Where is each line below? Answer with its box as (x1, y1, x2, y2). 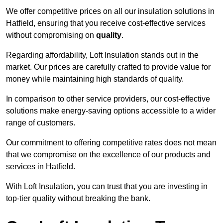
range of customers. (6, 118, 75, 127)
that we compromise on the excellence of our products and (6, 150, 211, 159)
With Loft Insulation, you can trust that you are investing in (6, 182, 208, 191)
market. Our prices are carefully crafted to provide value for (6, 63, 211, 72)
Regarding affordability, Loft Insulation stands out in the (6, 51, 199, 60)
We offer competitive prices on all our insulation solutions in (6, 7, 215, 16)
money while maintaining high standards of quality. (6, 75, 184, 84)
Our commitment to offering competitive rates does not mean (6, 138, 217, 147)
